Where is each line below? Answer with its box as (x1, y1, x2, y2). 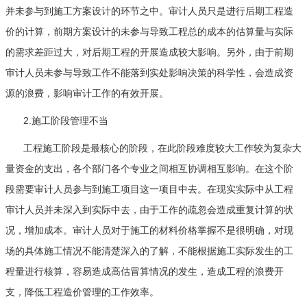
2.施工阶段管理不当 (23, 114, 108, 126)
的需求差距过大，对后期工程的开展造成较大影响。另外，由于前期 (5, 46, 293, 58)
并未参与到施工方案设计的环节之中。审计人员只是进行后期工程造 (5, 5, 293, 16)
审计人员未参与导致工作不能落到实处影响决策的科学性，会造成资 (5, 66, 293, 78)
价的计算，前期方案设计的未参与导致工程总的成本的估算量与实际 (5, 25, 293, 37)
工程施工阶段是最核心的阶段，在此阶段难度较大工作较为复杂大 (23, 142, 302, 153)
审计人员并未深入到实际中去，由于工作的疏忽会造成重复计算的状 (5, 204, 293, 215)
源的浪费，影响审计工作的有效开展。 (5, 87, 169, 99)
